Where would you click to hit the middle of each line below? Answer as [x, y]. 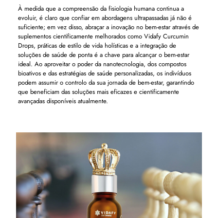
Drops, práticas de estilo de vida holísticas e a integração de [97, 45]
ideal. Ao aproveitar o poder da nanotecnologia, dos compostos [102, 64]
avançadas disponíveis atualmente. [63, 101]
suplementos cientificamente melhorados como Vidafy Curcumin [103, 36]
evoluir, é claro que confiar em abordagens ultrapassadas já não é [105, 18]
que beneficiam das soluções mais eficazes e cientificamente [98, 92]
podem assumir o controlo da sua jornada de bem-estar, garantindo [106, 82]
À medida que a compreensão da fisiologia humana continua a [101, 9]
